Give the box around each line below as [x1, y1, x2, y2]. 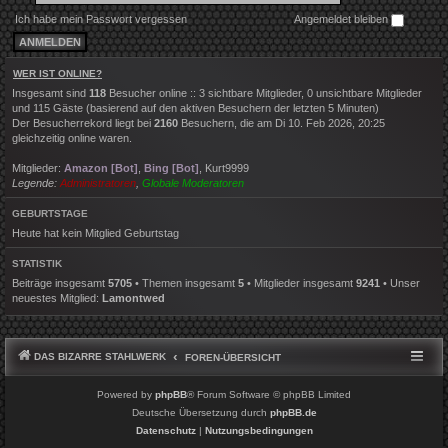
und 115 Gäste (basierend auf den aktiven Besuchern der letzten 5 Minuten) [12, 101, 379, 114]
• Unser [380, 276, 420, 289]
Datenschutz [135, 424, 196, 436]
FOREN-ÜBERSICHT [185, 351, 281, 363]
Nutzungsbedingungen [204, 424, 313, 436]
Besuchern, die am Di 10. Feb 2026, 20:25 [178, 116, 385, 129]
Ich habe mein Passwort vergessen [15, 13, 187, 25]
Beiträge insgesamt [12, 276, 108, 289]
